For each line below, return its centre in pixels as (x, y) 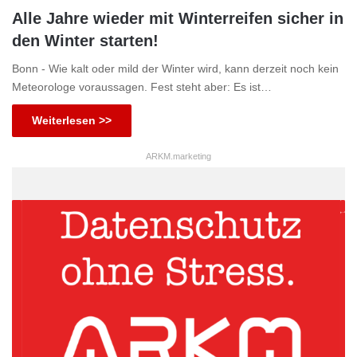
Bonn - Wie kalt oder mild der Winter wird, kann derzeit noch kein (175, 68)
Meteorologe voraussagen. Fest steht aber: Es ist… (142, 86)
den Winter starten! (85, 40)
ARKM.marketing (178, 156)
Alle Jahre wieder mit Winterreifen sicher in (178, 18)
